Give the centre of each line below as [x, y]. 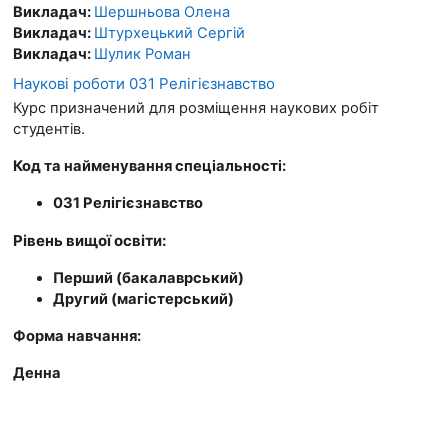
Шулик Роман [142, 53]
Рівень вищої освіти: [91, 240]
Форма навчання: [78, 335]
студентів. [49, 128]
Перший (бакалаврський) [148, 277]
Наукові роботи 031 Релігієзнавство [144, 83]
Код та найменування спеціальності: [151, 165]
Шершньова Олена [162, 11]
